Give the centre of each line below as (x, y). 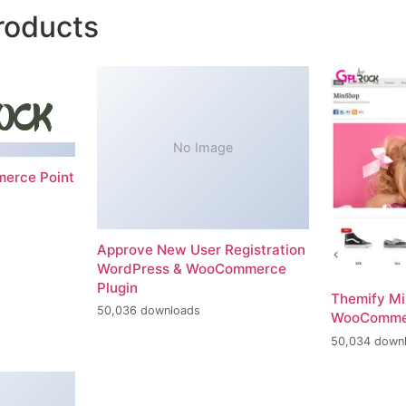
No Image (203, 148)
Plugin (117, 287)
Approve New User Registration (201, 249)
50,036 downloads (148, 311)
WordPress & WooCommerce (191, 268)
